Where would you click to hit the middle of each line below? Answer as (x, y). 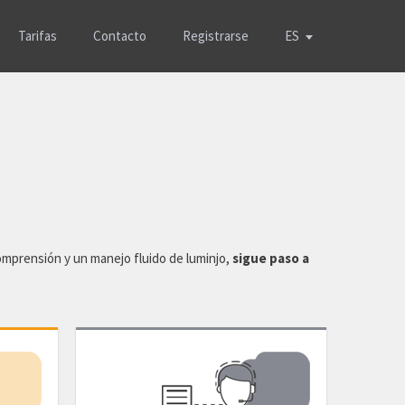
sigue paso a (271, 258)
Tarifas (37, 36)
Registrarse (215, 36)
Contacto (119, 36)
